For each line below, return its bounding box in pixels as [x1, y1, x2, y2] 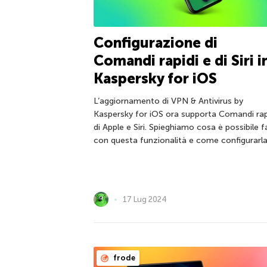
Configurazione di [94, 34, 218, 52]
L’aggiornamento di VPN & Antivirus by [94, 96, 243, 107]
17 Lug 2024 [123, 195, 167, 204]
